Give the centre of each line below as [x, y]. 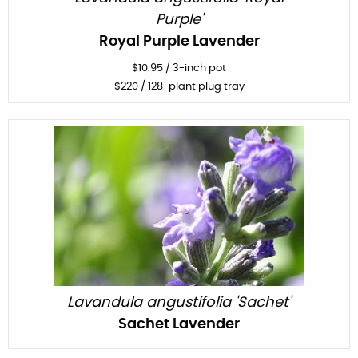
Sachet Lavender [179, 324]
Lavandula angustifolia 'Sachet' [179, 302]
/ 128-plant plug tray [191, 86]
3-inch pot [199, 68]
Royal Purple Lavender [179, 41]
